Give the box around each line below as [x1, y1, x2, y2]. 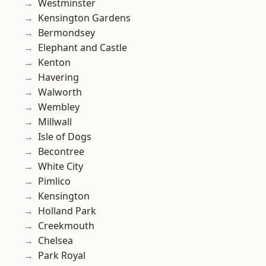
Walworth [38, 85, 82, 99]
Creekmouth [38, 219, 94, 233]
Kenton [38, 56, 71, 69]
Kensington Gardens [38, 11, 131, 25]
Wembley [38, 100, 80, 114]
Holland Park [38, 204, 96, 218]
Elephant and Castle [38, 41, 127, 55]
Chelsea [38, 234, 73, 248]
